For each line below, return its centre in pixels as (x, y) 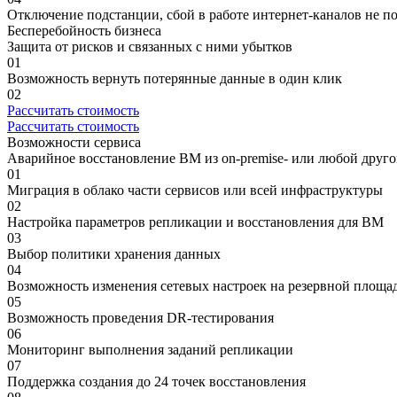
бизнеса (136, 30)
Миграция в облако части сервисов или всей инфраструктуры (195, 190)
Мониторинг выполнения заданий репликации (150, 349)
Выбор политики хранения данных (114, 253)
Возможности (49, 142)
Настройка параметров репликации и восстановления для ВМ (195, 222)
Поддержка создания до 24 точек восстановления (156, 381)
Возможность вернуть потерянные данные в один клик (175, 78)
